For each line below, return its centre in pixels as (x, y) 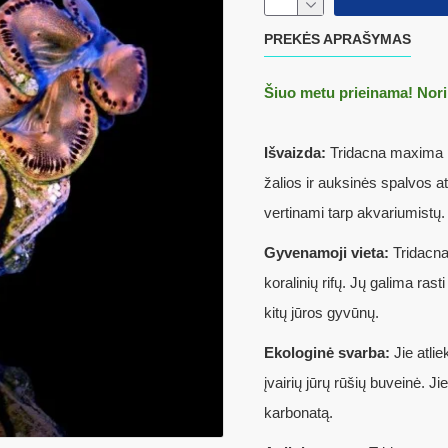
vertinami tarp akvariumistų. (354, 212)
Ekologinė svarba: (327, 352)
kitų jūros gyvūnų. (321, 312)
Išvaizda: (297, 152)
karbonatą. (298, 412)
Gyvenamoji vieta (324, 252)
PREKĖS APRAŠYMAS (337, 39)
